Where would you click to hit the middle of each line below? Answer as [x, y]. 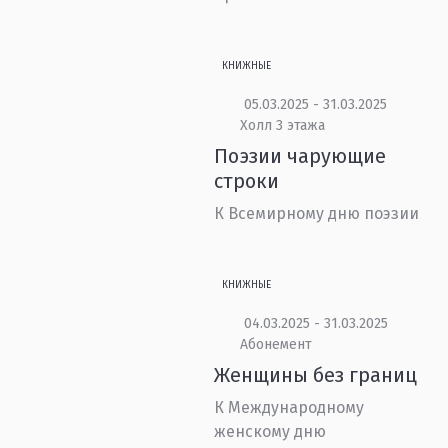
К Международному [289, 407]
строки [247, 181]
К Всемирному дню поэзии [317, 213]
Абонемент [275, 344]
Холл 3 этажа [282, 125]
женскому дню [270, 431]
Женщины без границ [316, 375]
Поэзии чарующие [300, 156]
